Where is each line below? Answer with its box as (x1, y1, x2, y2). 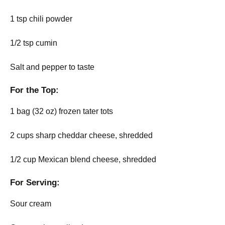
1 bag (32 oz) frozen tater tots (10, 107, 113, 116)
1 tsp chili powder (10, 15, 72, 23)
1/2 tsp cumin (10, 39, 57, 47)
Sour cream (10, 199, 51, 208)
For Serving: (10, 178, 60, 187)
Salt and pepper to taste (10, 63, 94, 71)
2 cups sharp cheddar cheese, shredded (10, 131, 153, 140)
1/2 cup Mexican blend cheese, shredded (10, 155, 156, 164)
